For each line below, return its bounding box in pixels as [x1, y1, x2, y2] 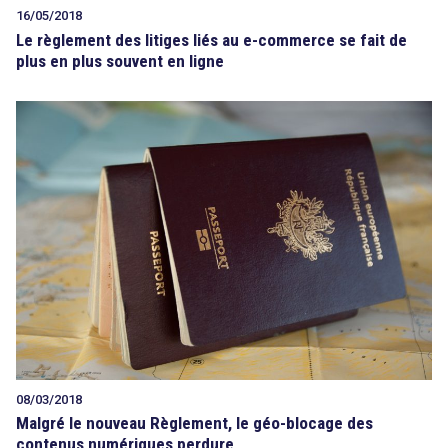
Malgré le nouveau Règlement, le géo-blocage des [16, 413, 373, 434]
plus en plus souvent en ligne [16, 50, 224, 71]
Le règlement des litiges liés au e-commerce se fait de [16, 29, 407, 50]
